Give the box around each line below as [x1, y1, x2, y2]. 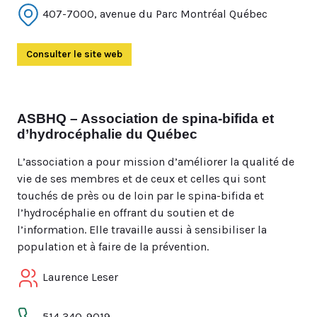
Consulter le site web [26, 48, 122, 60]
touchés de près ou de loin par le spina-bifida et [17, 189, 264, 202]
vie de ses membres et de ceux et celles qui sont [17, 172, 266, 185]
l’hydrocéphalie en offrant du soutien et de [17, 206, 234, 219]
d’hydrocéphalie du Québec [17, 127, 197, 142]
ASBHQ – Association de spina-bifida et [17, 111, 274, 126]
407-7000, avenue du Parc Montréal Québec [40, 6, 267, 21]
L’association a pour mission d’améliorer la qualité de [17, 155, 294, 168]
